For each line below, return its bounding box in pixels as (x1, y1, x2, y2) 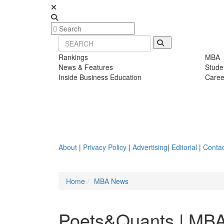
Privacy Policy (83, 142, 126, 152)
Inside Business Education (58, 72, 141, 82)
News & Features (58, 62, 113, 72)
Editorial (171, 142, 197, 152)
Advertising (132, 142, 167, 152)
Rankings (58, 52, 88, 62)
